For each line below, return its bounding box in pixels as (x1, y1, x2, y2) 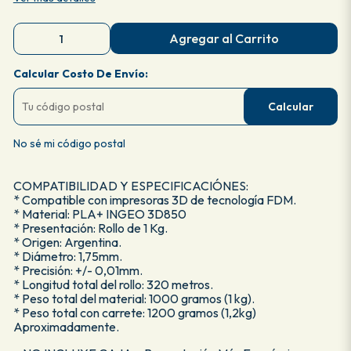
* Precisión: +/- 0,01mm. (13, 262, 143, 278)
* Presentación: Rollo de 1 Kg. (13, 220, 168, 236)
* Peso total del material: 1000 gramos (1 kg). (13, 291, 255, 306)
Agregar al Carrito (169, 31, 280, 46)
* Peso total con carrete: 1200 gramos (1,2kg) (13, 305, 256, 320)
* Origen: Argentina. (13, 234, 121, 250)
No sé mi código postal (13, 136, 125, 150)
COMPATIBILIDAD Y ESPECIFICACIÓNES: (13, 178, 248, 194)
